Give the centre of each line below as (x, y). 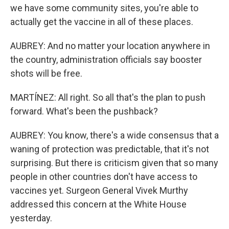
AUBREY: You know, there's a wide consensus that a (114, 135)
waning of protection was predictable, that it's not (110, 149)
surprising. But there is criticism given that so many (114, 163)
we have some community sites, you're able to (104, 8)
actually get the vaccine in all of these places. (102, 22)
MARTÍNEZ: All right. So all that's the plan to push (108, 97)
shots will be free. (46, 73)
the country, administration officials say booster (106, 60)
